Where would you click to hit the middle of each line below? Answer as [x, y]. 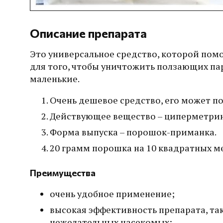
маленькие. [55, 79]
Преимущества [63, 172]
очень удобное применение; [112, 193]
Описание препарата [88, 33]
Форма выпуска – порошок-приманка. [133, 132]
